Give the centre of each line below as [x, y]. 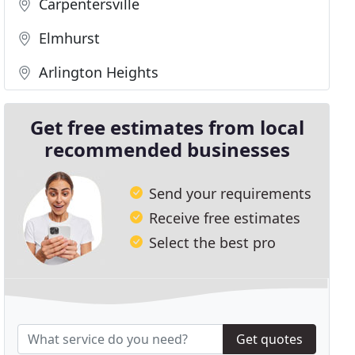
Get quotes [269, 340]
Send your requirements [231, 193]
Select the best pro [213, 242]
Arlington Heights [97, 72]
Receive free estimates [225, 218]
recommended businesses [167, 149]
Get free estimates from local [167, 127]
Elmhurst [68, 38]
